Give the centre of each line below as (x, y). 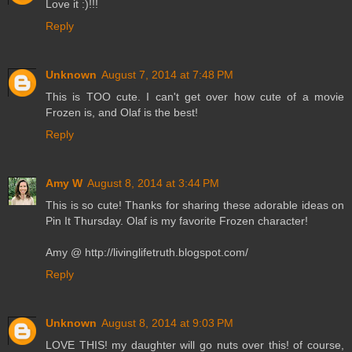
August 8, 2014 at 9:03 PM (167, 323)
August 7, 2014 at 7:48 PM (167, 74)
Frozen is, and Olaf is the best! (122, 112)
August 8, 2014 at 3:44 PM (153, 183)
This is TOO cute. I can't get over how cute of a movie (195, 96)
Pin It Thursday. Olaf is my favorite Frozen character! (177, 220)
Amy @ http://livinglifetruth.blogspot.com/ (147, 252)
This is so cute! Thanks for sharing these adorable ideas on (195, 205)
